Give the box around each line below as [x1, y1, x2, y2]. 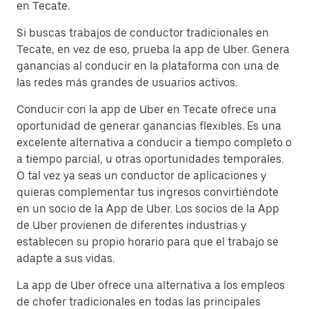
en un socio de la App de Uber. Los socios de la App [17, 202, 279, 215]
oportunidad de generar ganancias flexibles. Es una [17, 119, 281, 132]
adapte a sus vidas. [17, 252, 114, 265]
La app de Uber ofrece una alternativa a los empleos [17, 279, 285, 292]
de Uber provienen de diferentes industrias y [17, 219, 246, 232]
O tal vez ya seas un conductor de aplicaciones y [17, 169, 266, 182]
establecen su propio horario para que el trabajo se [17, 235, 279, 248]
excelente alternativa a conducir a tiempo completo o [17, 136, 292, 149]
